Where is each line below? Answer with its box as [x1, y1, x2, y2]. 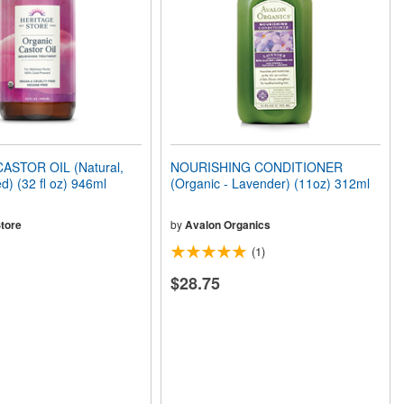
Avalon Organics [185, 216, 271, 234]
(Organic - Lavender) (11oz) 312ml [170, 174, 371, 193]
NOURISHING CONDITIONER [170, 158, 344, 177]
